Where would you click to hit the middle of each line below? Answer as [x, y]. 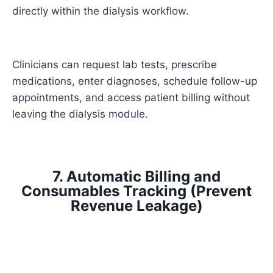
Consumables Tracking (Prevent [136, 191]
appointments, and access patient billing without [131, 98]
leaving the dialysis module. [80, 114]
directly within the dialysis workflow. [101, 11]
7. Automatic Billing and [136, 177]
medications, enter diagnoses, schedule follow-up [135, 81]
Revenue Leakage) [136, 206]
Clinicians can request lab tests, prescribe [115, 65]
